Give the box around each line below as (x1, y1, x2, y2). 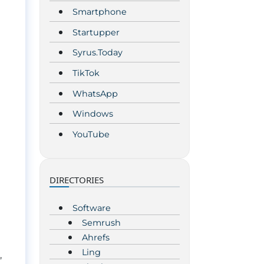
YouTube (72, 128, 110, 140)
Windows (72, 108, 113, 120)
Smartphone (72, 6, 127, 18)
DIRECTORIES (49, 173, 104, 186)
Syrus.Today (72, 47, 123, 58)
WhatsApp (72, 88, 118, 99)
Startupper (72, 27, 120, 38)
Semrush (82, 217, 121, 228)
